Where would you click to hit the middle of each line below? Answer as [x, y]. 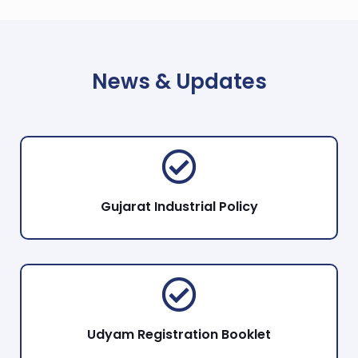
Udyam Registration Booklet [179, 334]
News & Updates [179, 82]
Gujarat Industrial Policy [179, 207]
